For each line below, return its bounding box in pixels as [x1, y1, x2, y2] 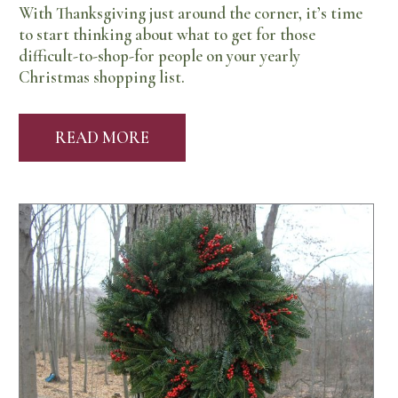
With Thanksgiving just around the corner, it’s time [19, 4, 363, 24]
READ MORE [55, 127, 150, 147]
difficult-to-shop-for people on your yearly [19, 46, 301, 67]
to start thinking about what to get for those [19, 25, 316, 45]
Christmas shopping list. [19, 68, 186, 88]
